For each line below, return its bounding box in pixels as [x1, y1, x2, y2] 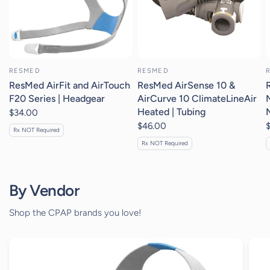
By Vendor [9, 180, 80, 200]
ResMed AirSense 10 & [137, 79, 235, 91]
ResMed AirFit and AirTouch [9, 79, 130, 91]
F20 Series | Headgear [9, 92, 105, 104]
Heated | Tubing [137, 105, 206, 118]
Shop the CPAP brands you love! [9, 207, 142, 218]
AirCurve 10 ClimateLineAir [137, 92, 257, 104]
